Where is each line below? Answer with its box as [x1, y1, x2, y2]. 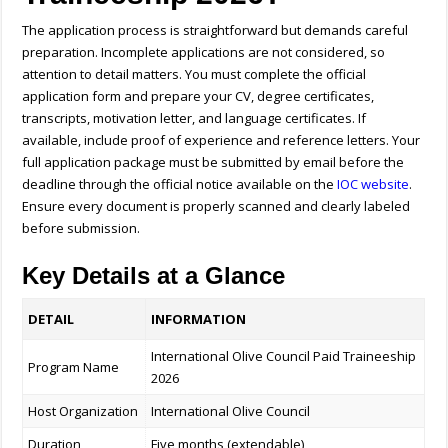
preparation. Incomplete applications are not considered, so [22, 43, 386, 62]
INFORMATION [151, 310, 247, 329]
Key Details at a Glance [22, 262, 286, 290]
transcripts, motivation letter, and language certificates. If [22, 109, 367, 128]
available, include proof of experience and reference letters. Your [22, 131, 421, 150]
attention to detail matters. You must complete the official [22, 65, 367, 84]
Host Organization [28, 402, 139, 421]
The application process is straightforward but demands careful [22, 21, 409, 40]
